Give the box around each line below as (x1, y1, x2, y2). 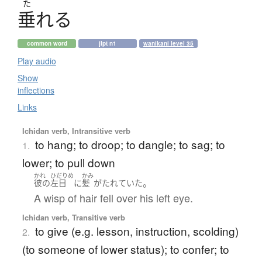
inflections (18, 84, 54, 96)
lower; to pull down (22, 154, 115, 170)
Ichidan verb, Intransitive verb (22, 125, 130, 136)
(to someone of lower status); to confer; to (22, 241, 229, 257)
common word (26, 39, 67, 47)
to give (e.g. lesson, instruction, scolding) (35, 223, 239, 239)
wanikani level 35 (143, 39, 194, 47)
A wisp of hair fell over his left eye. (33, 190, 193, 206)
